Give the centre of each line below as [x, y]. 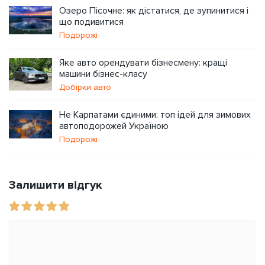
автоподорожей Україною [114, 126]
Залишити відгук [56, 185]
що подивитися [91, 22]
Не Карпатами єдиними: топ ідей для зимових [155, 114]
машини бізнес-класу [103, 74]
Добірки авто [85, 87]
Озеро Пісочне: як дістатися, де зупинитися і [154, 10]
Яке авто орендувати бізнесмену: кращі [143, 62]
